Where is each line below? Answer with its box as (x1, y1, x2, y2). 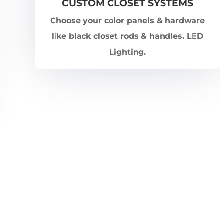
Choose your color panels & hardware (50, 16, 205, 26)
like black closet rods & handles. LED (52, 31, 204, 41)
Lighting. (109, 47, 146, 57)
